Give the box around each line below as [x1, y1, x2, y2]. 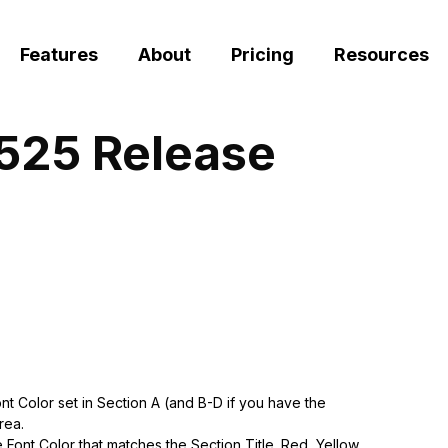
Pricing [230, 44, 294, 65]
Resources [333, 44, 429, 65]
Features [19, 44, 98, 65]
